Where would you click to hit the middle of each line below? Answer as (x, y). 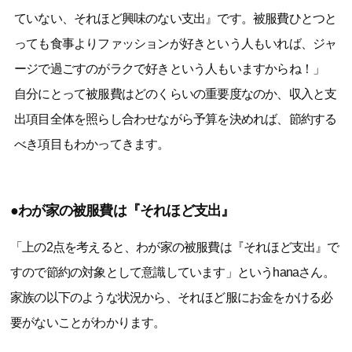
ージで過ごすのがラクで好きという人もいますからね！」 (170, 68)
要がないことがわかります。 (88, 322)
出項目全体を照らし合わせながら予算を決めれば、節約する (176, 119)
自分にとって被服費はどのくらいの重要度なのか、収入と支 (176, 93)
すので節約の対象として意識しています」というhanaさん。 (172, 272)
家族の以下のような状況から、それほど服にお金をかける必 (172, 297)
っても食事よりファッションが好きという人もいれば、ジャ (176, 43)
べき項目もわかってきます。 (92, 144)
